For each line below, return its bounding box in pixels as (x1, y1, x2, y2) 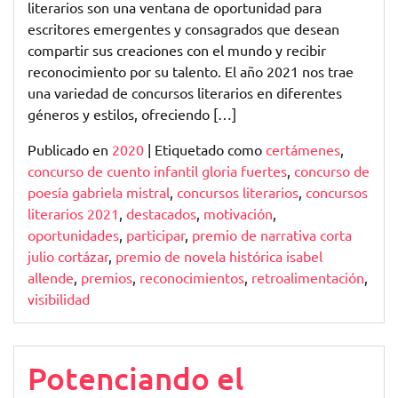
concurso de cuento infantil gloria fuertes (28, 162, 287, 180)
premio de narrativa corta (192, 226, 352, 244)
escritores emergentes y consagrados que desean (28, 20, 339, 38)
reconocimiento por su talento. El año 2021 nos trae (28, 62, 354, 81)
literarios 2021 (28, 204, 119, 223)
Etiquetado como (155, 140, 266, 159)
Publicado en (28, 140, 112, 159)
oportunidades (28, 226, 119, 244)
